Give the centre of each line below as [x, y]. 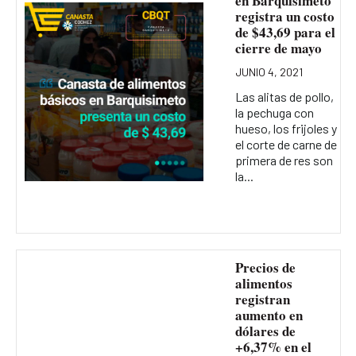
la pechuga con [274, 112]
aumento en [269, 315]
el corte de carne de [286, 144]
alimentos [263, 283]
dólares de [265, 331]
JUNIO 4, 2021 [269, 72]
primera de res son [284, 160]
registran [262, 299]
